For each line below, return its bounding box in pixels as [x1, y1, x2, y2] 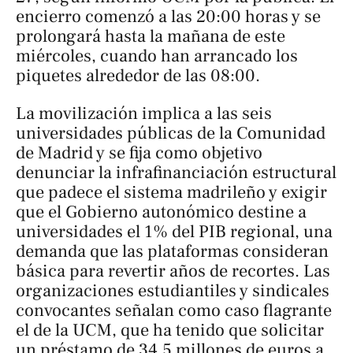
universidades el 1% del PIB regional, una [16, 220, 333, 243]
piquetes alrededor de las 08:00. [16, 65, 260, 87]
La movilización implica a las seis [16, 102, 272, 124]
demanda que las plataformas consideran [16, 240, 329, 262]
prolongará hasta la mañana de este [16, 25, 285, 48]
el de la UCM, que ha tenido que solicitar [16, 318, 324, 341]
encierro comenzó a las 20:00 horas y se [16, 6, 321, 28]
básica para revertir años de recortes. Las [16, 259, 330, 282]
